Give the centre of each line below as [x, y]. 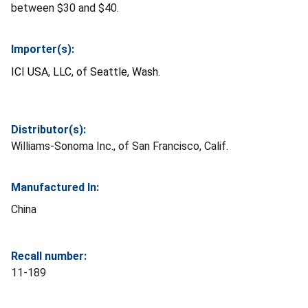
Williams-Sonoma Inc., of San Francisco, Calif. [120, 146]
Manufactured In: [55, 187]
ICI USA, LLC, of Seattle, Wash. [86, 71]
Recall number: [49, 256]
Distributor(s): [48, 129]
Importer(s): [43, 49]
